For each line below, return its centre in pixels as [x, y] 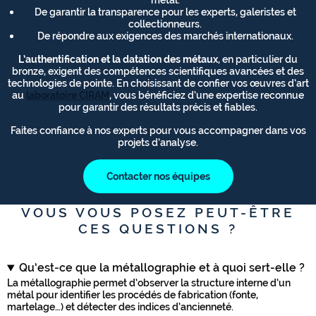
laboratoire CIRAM [68, 95]
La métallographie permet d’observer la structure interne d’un [149, 283]
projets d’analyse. [158, 142]
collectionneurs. [165, 24]
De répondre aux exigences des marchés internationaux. [165, 36]
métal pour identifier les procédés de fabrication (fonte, [133, 295]
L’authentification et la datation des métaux [118, 59]
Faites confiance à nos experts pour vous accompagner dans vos [158, 130]
